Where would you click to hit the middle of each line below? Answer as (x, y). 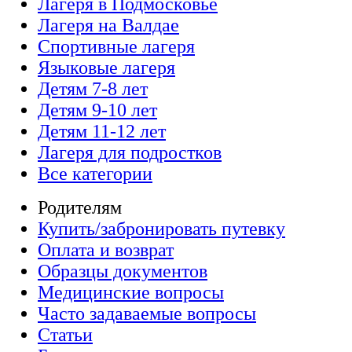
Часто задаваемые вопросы (147, 314)
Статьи (65, 335)
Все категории (95, 174)
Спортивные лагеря (116, 47)
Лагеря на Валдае (108, 26)
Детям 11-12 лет (102, 132)
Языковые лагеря (106, 68)
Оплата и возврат (106, 250)
